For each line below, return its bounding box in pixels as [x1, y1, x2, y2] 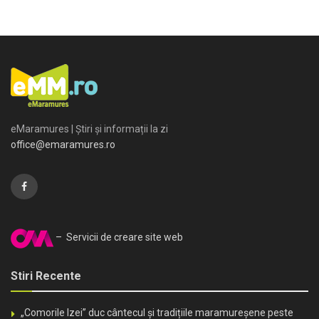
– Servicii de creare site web [53, 231, 183, 244]
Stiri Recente [11, 268, 81, 283]
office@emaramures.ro [11, 138, 115, 150]
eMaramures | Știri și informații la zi [11, 122, 168, 135]
